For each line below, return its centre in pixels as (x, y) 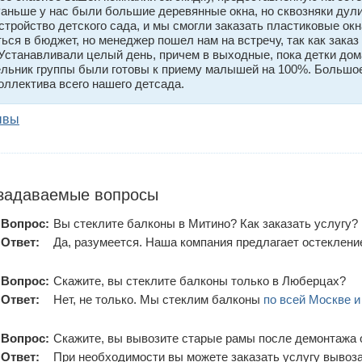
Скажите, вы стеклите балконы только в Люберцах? (200, 280)
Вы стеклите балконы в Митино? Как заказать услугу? (206, 223)
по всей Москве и (312, 299)
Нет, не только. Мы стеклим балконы (158, 299)
